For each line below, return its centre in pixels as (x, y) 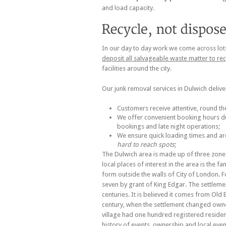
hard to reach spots (146, 144)
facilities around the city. (137, 68)
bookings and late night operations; (168, 126)
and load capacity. (128, 8)
